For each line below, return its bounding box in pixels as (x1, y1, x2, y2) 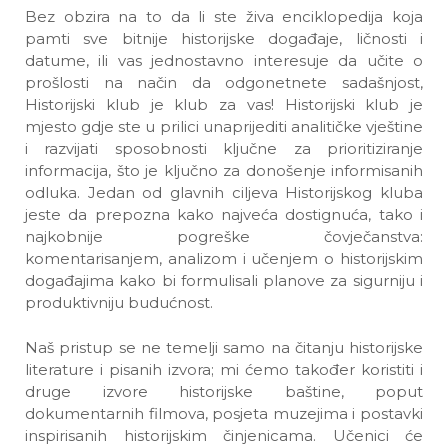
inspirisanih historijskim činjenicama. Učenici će (25, 426, 423, 445)
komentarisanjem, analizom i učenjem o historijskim (25, 249, 423, 268)
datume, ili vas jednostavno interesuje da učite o (25, 51, 423, 70)
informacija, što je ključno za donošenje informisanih (25, 161, 423, 180)
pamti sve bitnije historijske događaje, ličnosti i (25, 29, 423, 48)
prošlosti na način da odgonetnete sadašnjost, (25, 73, 423, 92)
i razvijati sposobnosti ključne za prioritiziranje (25, 139, 423, 158)
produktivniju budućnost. (25, 293, 213, 312)
